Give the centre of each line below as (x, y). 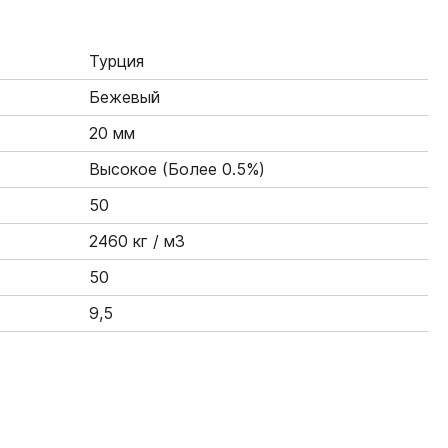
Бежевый (125, 97)
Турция (117, 61)
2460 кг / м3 (137, 241)
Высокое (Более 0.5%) (177, 169)
